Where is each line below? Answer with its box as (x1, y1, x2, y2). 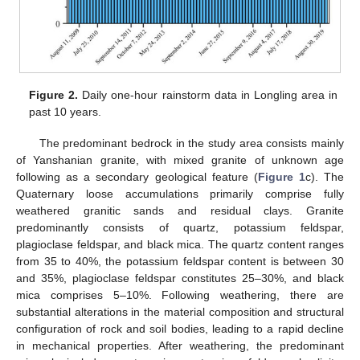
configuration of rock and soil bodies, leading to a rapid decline (16, 321, 344, 335)
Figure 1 (257, 170, 305, 183)
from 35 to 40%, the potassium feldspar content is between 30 (16, 254, 344, 268)
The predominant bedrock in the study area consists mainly (39, 136, 344, 149)
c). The (305, 170, 344, 183)
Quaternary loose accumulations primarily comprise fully (16, 186, 344, 200)
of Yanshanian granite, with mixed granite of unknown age (16, 153, 344, 166)
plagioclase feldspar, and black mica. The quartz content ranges (16, 237, 344, 251)
